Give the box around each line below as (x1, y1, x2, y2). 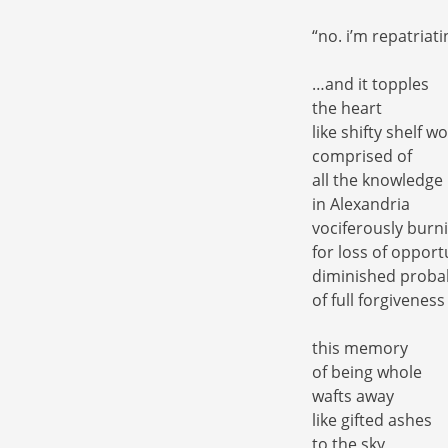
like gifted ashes (312, 409, 432, 432)
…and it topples (312, 73, 429, 96)
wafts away (312, 385, 394, 408)
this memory (312, 337, 408, 360)
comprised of (312, 145, 412, 168)
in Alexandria (312, 193, 410, 216)
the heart (312, 97, 382, 120)
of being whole (312, 361, 422, 384)
